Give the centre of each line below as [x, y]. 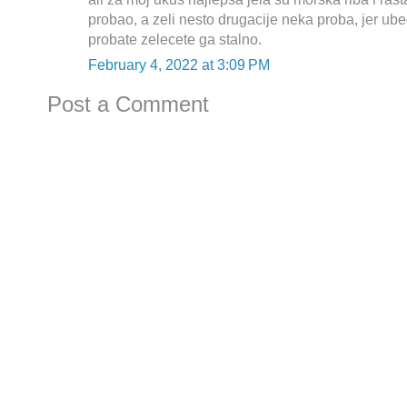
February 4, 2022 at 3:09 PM [179, 65]
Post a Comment [128, 104]
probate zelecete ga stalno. [175, 40]
